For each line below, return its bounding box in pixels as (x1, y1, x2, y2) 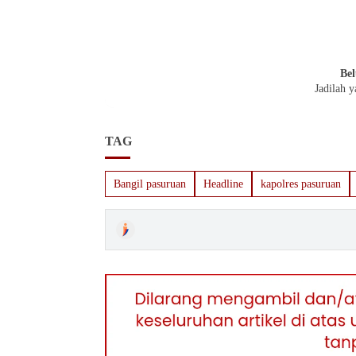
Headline (203, 178, 243, 191)
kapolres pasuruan (261, 178, 341, 191)
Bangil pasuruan (114, 178, 186, 191)
